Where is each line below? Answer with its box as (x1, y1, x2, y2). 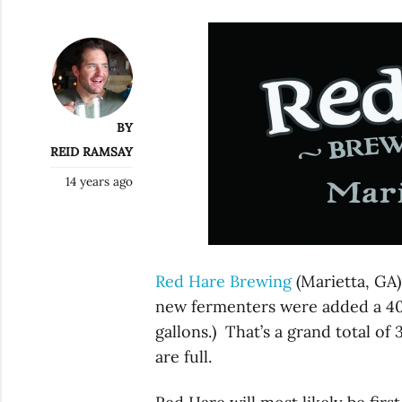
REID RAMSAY (49, 143, 133, 160)
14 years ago (65, 172, 133, 189)
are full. (155, 346, 213, 368)
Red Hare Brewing (155, 271, 297, 293)
